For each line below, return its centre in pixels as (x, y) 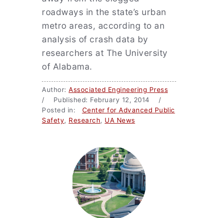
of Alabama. (67, 66)
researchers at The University (105, 53)
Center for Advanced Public (128, 110)
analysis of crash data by (95, 39)
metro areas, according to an (103, 26)
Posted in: (62, 110)
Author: (55, 90)
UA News (120, 120)
